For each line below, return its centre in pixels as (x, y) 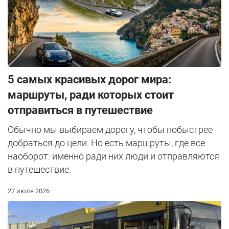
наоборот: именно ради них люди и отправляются (113, 156)
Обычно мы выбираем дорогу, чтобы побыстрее (110, 130)
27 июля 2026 (29, 191)
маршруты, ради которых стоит (91, 95)
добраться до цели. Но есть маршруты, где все (106, 143)
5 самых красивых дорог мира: (89, 80)
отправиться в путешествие (80, 110)
